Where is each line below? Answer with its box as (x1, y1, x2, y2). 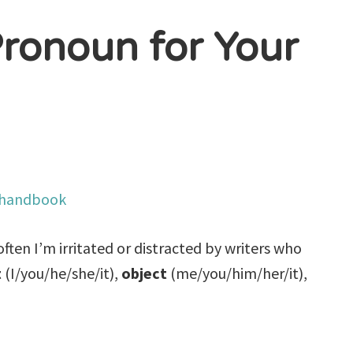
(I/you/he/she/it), (2, 262, 122, 283)
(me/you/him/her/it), (170, 262, 308, 283)
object (121, 262, 171, 283)
